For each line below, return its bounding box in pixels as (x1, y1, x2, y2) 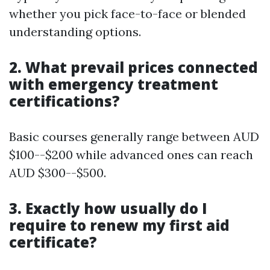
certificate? (9, 232, 97, 253)
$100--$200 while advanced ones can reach (9, 147, 253, 163)
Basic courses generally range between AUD (9, 129, 259, 145)
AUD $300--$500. (9, 165, 106, 181)
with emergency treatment (9, 74, 218, 95)
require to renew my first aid (9, 215, 230, 236)
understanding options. (9, 24, 141, 40)
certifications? (9, 91, 120, 111)
